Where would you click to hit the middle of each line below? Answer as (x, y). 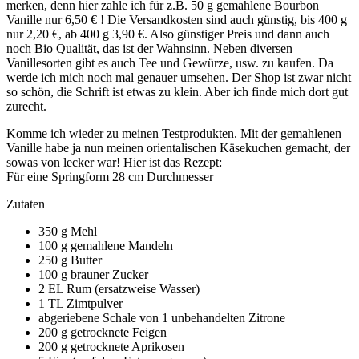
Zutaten (26, 204)
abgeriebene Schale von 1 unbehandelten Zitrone (162, 318)
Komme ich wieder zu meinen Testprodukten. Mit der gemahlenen (174, 134)
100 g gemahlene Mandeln (106, 246)
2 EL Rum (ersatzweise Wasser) (119, 289)
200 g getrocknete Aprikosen (111, 347)
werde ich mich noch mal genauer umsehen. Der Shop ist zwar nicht (179, 78)
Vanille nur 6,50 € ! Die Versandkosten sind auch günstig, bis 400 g (177, 20)
